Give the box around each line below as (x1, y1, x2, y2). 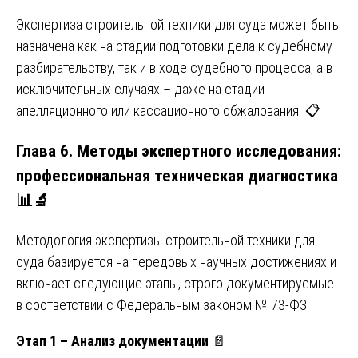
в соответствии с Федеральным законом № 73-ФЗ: (16, 296, 309, 313)
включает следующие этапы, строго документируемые (16, 274, 334, 292)
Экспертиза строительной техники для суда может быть (16, 15, 339, 33)
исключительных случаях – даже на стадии (16, 80, 265, 97)
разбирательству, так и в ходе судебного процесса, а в (16, 58, 332, 76)
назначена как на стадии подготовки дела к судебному (16, 37, 332, 54)
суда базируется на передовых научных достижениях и (16, 253, 336, 270)
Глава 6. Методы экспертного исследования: (16, 140, 341, 161)
